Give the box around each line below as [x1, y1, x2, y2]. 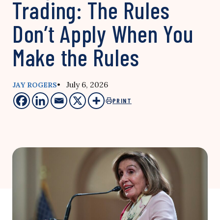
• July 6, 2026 [57, 80, 108, 89]
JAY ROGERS [12, 81, 57, 89]
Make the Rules [12, 43, 140, 71]
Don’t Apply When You [12, 19, 194, 48]
